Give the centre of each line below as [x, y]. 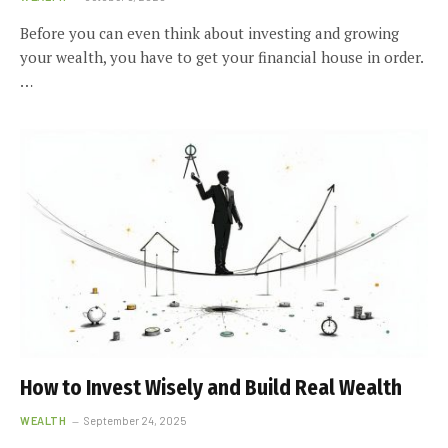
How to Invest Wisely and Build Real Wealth [211, 388]
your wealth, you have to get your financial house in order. [222, 56]
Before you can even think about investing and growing [209, 32]
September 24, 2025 [135, 420]
